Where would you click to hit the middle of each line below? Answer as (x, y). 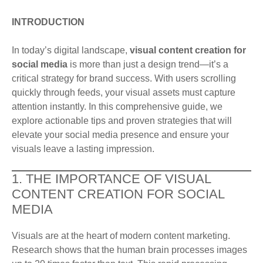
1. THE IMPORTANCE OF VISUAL (111, 179)
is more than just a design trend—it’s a (148, 65)
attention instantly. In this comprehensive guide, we (117, 107)
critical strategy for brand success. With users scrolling (124, 79)
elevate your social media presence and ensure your (120, 135)
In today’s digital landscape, (71, 50)
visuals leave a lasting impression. (83, 149)
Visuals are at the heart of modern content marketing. (121, 236)
